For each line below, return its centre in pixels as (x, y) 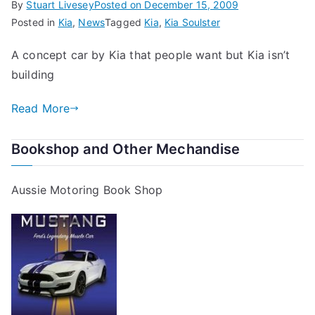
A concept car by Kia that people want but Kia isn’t (151, 55)
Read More (41, 108)
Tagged (125, 22)
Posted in (35, 22)
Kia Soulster (192, 22)
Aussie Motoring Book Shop (87, 190)
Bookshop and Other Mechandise (126, 149)
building (33, 75)
